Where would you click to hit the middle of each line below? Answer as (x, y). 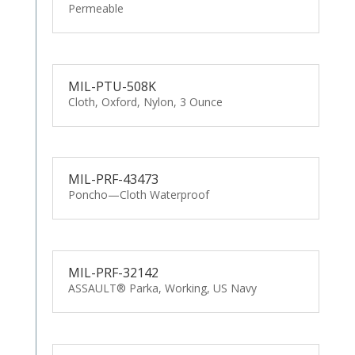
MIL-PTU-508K (112, 86)
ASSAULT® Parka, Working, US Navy (162, 288)
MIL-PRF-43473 (113, 179)
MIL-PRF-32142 (113, 273)
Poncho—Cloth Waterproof (138, 195)
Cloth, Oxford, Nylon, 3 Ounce (145, 101)
